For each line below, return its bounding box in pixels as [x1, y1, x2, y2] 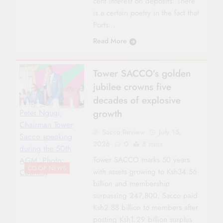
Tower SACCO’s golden [93, 66, 191, 80]
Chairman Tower [19, 119, 73, 131]
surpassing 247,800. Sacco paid [93, 190, 198, 201]
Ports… [93, 19, 115, 30]
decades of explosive [93, 93, 181, 107]
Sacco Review [102, 126, 145, 137]
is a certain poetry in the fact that [93, 7, 199, 18]
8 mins [142, 138, 163, 149]
